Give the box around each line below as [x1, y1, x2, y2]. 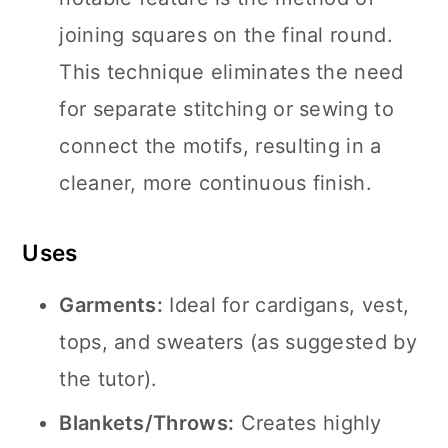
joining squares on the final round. [59, 23, 393, 47]
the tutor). [59, 367, 158, 391]
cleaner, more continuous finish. [59, 171, 372, 195]
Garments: [59, 293, 164, 317]
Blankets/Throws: [59, 411, 235, 435]
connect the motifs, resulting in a [59, 134, 382, 158]
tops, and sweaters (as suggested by [59, 330, 417, 354]
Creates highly [234, 411, 382, 435]
